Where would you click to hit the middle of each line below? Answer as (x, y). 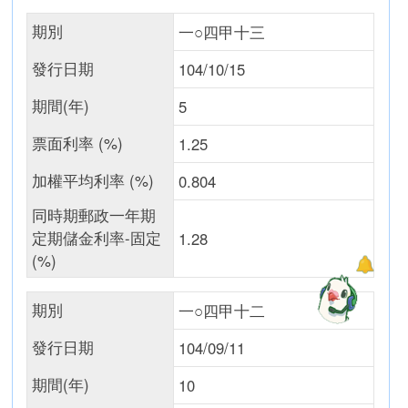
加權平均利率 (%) (93, 180)
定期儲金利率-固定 (97, 238)
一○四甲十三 (222, 32)
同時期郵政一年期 (94, 215)
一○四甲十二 (222, 311)
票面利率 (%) (78, 143)
